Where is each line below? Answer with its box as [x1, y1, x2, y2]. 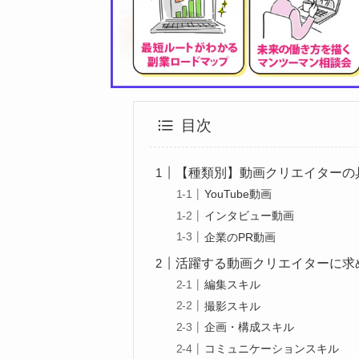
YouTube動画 [204, 188, 272, 201]
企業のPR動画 [204, 230, 276, 244]
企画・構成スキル [204, 321, 295, 334]
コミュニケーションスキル [204, 341, 340, 355]
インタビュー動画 [204, 209, 295, 223]
